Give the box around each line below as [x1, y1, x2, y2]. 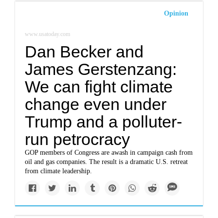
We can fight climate [25, 77, 173, 96]
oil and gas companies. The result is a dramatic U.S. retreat [25, 158, 188, 165]
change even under [25, 95, 167, 113]
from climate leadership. [25, 167, 92, 175]
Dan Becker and [25, 42, 144, 61]
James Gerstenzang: [25, 60, 177, 78]
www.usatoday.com [25, 31, 71, 37]
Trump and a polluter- [25, 112, 182, 131]
